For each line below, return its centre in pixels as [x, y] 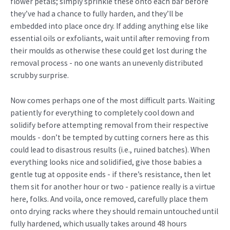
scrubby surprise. [40, 75]
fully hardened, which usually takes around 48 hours [99, 224]
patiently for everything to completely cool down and [102, 113]
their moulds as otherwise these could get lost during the [109, 51]
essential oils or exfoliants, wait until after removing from [110, 39]
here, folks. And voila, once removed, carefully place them [109, 199]
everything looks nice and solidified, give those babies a [106, 162]
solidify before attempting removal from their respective [109, 125]
